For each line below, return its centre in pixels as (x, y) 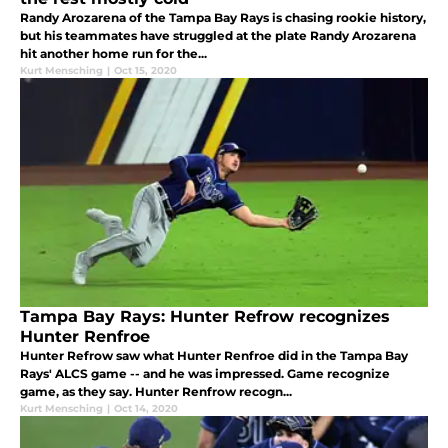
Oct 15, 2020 (145, 70)
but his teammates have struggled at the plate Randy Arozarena (218, 35)
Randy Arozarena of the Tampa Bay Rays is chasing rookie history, (223, 17)
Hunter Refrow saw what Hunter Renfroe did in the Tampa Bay (214, 355)
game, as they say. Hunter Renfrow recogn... (156, 391)
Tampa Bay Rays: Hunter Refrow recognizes (205, 316)
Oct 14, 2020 (146, 408)
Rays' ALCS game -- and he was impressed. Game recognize (205, 373)
